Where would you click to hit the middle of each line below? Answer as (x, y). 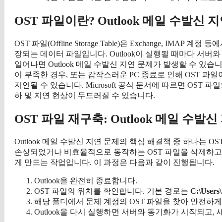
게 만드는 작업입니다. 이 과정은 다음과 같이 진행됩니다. (114, 162)
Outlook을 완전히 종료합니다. (86, 180)
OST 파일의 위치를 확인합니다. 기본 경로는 (112, 191)
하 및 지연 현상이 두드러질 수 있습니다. (85, 96)
